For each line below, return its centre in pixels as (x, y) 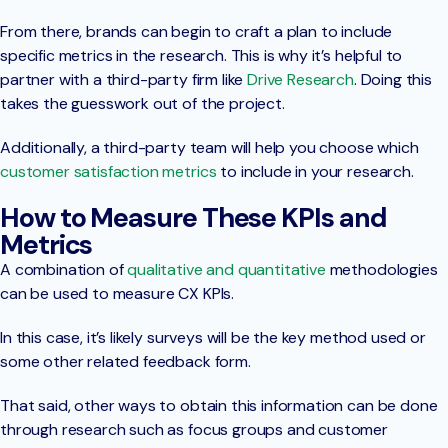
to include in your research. (315, 171)
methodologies (381, 269)
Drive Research (300, 79)
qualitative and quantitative (226, 269)
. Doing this (392, 79)
